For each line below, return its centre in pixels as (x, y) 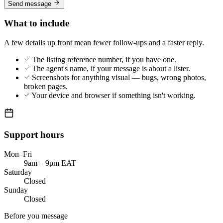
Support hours (34, 134)
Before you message (36, 216)
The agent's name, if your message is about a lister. (111, 69)
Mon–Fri (18, 154)
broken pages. (46, 87)
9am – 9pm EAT (50, 163)
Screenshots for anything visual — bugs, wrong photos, (119, 78)
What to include (37, 23)
